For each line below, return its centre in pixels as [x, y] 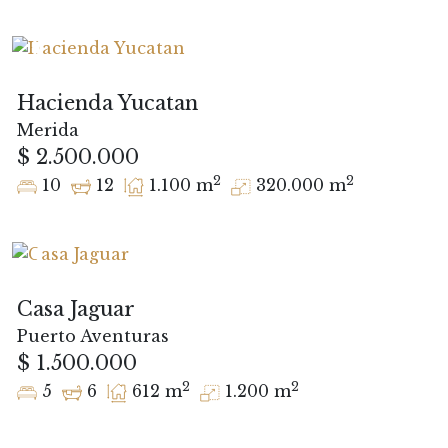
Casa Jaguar [76, 308]
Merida [48, 129]
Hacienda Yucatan [107, 102]
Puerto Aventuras [93, 335]
